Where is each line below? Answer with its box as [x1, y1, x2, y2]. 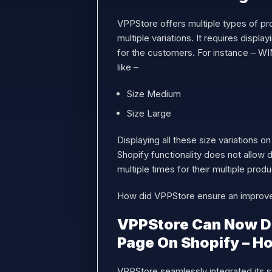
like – [117, 61, 138, 73]
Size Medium [127, 88, 181, 100]
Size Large [127, 107, 171, 119]
